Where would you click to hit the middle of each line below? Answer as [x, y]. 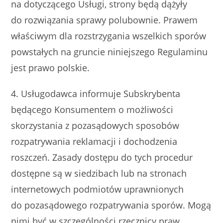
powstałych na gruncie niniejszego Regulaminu [110, 52]
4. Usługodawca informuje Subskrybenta [96, 94]
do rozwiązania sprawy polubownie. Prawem [105, 20]
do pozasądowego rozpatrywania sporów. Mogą [111, 205]
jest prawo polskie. [51, 68]
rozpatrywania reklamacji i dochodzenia [94, 141]
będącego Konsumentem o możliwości [92, 110]
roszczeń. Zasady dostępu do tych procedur [102, 157]
